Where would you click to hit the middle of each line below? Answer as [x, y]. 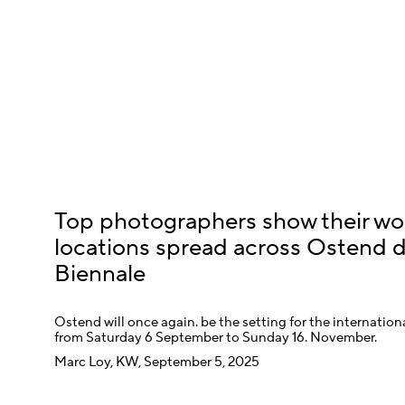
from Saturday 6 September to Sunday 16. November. [216, 338]
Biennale [100, 274]
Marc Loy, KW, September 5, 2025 [157, 363]
